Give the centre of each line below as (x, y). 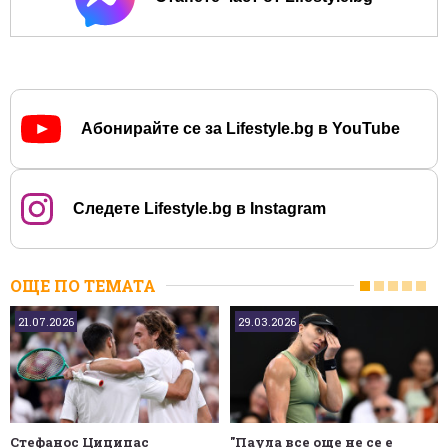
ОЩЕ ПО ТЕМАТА (83, 285)
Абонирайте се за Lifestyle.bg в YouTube (240, 128)
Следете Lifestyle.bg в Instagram (199, 208)
